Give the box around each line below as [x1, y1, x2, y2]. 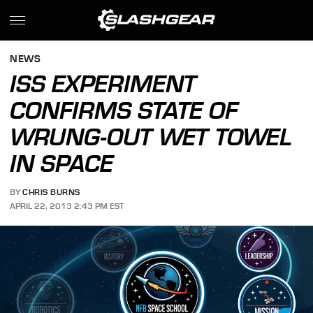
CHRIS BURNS [22, 187, 80, 198]
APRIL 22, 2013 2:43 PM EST [10, 201, 124, 211]
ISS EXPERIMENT [10, 70, 197, 98]
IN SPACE [10, 150, 114, 177]
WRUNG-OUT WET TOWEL [10, 123, 293, 151]
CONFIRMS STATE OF [10, 96, 238, 124]
